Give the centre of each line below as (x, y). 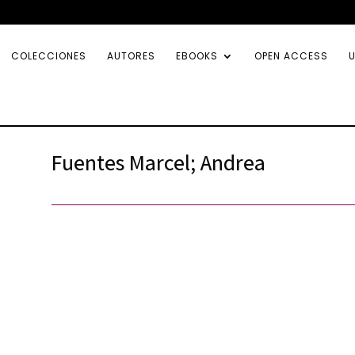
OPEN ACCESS (291, 56)
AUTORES (131, 56)
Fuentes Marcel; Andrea (158, 162)
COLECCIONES (49, 56)
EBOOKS (197, 56)
